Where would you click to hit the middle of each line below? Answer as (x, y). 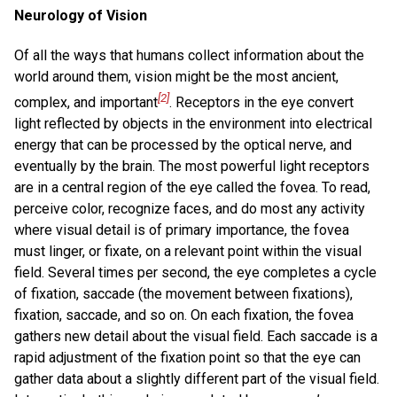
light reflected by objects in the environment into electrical (193, 124)
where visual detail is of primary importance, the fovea (182, 230)
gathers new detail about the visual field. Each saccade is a (196, 337)
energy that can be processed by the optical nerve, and (183, 145)
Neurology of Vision (81, 15)
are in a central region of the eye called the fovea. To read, (192, 188)
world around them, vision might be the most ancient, (176, 76)
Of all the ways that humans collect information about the (189, 55)
